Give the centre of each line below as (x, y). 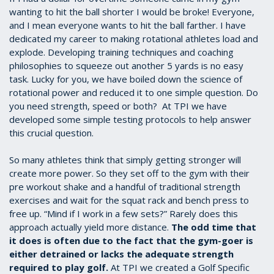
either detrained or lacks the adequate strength (121, 254)
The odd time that (214, 227)
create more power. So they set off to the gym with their (129, 173)
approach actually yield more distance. (90, 227)
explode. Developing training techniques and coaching (121, 52)
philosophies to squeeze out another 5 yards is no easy (126, 66)
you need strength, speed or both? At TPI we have (118, 106)
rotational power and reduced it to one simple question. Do (134, 93)
